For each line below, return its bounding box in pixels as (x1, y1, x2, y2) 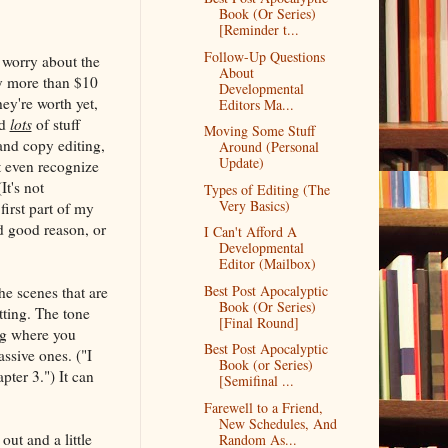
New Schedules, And (219, 413, 338, 433)
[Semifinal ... (219, 371, 295, 391)
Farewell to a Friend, (204, 397, 324, 417)
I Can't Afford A (204, 222, 298, 242)
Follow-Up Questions (204, 46, 326, 66)
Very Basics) (219, 195, 291, 215)
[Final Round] (219, 312, 300, 332)
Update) (219, 153, 265, 173)
